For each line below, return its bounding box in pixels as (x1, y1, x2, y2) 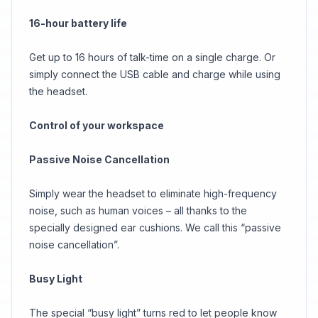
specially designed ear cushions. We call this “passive (29, 221, 281, 234)
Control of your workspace (29, 119, 164, 131)
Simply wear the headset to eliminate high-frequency (29, 187, 277, 199)
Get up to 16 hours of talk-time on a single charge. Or (29, 51, 275, 63)
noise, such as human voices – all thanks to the (29, 204, 247, 216)
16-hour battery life (29, 17, 127, 29)
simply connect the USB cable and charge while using (29, 68, 280, 80)
